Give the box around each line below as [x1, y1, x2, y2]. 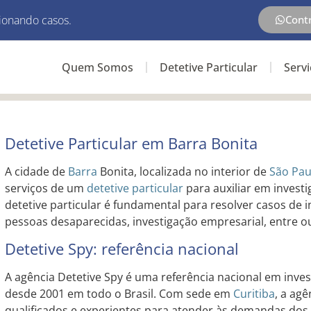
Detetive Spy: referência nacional [4, 238, 239, 260]
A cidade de [4, 164, 68, 179]
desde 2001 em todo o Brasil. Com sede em [4, 286, 233, 302]
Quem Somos [61, 60, 133, 75]
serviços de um [4, 180, 87, 196]
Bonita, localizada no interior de [96, 164, 269, 179]
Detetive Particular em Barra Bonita [4, 133, 258, 153]
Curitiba [233, 286, 275, 302]
